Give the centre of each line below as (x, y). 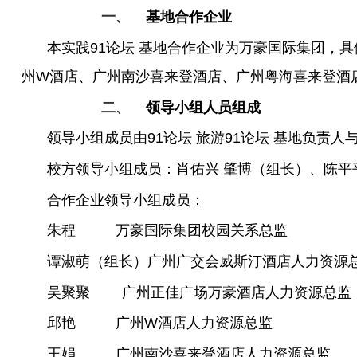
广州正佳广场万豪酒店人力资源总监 (236, 292)
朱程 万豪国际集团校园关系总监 (167, 231)
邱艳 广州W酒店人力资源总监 (159, 323)
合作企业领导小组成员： (126, 200)
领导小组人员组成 (203, 107)
